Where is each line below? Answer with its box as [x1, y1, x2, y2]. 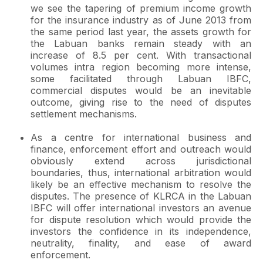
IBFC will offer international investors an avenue [31, 202, 251, 214]
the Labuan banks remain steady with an [31, 38, 251, 49]
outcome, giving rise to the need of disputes [31, 96, 251, 108]
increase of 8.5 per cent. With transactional [31, 49, 251, 61]
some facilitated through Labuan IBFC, [31, 73, 251, 85]
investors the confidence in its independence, [31, 225, 251, 237]
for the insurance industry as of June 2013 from [31, 14, 251, 26]
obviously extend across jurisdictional [31, 155, 251, 167]
